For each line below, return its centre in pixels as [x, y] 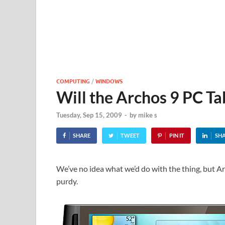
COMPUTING [73, 81]
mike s [148, 115]
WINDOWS [109, 81]
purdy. [67, 181]
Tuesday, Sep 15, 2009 [89, 115]
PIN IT [177, 136]
